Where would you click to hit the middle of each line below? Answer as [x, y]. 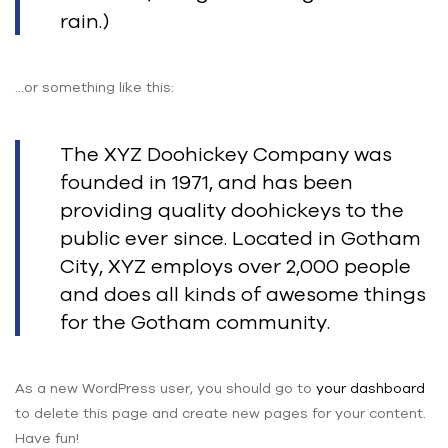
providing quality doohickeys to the [232, 209]
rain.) [84, 20]
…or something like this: [94, 86]
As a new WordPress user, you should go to [165, 387]
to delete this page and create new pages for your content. [220, 412]
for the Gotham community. [195, 321]
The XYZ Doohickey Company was [226, 153]
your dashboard [370, 387]
